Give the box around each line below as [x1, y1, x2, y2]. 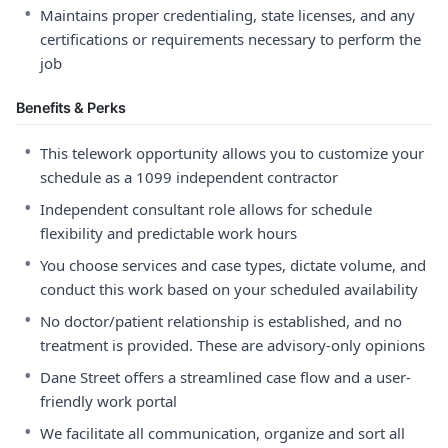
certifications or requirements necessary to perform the [40, 29, 421, 49]
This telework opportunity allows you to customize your [40, 143, 424, 163]
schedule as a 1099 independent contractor [40, 167, 338, 187]
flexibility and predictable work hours [40, 223, 297, 243]
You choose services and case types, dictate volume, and [40, 255, 426, 275]
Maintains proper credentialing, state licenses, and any [40, 5, 415, 25]
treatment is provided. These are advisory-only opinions [40, 335, 425, 355]
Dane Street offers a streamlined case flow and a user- [40, 367, 411, 387]
